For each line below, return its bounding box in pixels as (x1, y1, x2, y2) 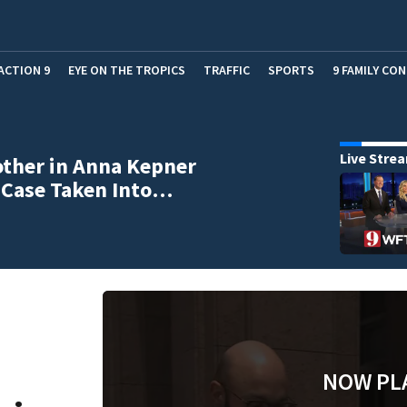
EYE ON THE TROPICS (68, 61, 185, 78)
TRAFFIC (203, 61, 250, 78)
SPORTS (268, 61, 314, 78)
